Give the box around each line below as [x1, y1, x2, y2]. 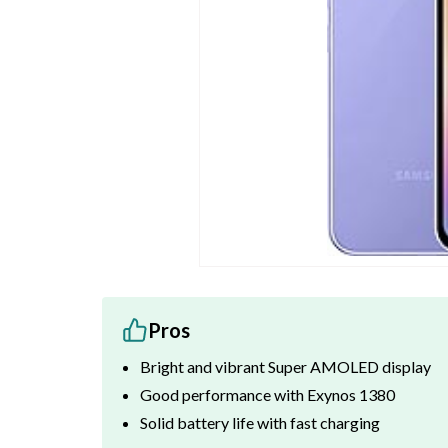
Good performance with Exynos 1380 [140, 385, 395, 404]
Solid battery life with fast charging [140, 413, 380, 432]
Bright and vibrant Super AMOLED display [140, 357, 431, 376]
